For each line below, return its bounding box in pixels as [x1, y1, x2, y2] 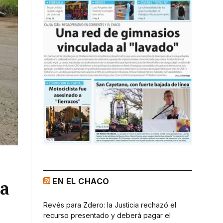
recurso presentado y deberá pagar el [43, 211, 171, 220]
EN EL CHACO [52, 176, 110, 186]
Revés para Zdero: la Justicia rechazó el [43, 200, 176, 209]
